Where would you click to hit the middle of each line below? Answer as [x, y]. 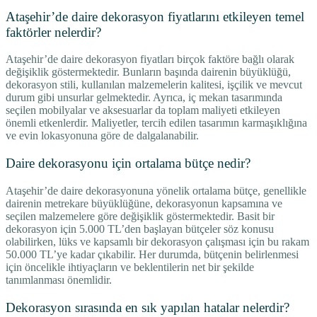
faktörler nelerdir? [53, 32]
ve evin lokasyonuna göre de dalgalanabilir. [102, 136]
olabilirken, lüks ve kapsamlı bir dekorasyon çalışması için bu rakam [157, 241]
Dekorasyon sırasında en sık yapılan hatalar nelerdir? [148, 307]
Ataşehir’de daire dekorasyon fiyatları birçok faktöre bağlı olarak [150, 59]
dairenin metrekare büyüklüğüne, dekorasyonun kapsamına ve [144, 203]
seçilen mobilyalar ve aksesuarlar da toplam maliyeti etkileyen [143, 110]
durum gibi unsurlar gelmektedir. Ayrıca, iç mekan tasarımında [144, 98]
